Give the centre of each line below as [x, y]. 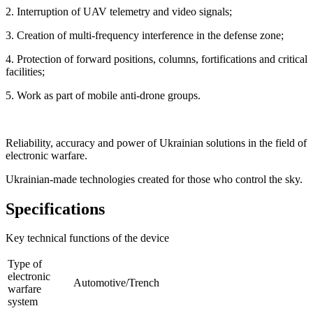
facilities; [25, 71]
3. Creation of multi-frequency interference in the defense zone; [145, 35]
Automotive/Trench [116, 283]
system [23, 302]
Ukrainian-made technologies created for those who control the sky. [154, 179]
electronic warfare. [46, 155]
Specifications [55, 209]
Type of [25, 264]
